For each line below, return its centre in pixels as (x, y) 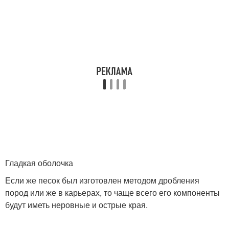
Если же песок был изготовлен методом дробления (102, 180)
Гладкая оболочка (39, 163)
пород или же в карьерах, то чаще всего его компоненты (112, 193)
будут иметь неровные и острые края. (76, 205)
